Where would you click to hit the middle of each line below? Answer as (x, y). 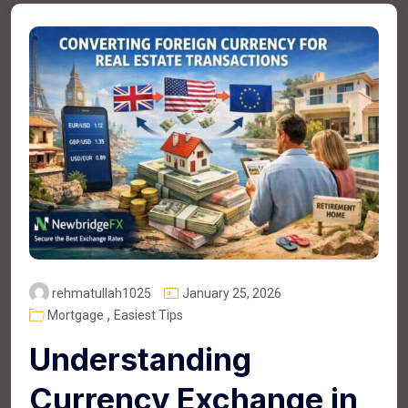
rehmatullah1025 (102, 293)
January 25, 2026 (232, 293)
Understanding (140, 359)
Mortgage (76, 315)
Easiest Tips (148, 315)
